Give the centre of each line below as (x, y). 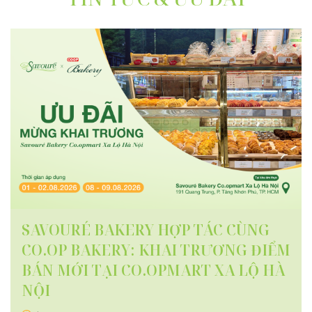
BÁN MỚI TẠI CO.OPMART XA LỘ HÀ (153, 271)
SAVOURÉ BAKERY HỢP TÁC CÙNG (146, 230)
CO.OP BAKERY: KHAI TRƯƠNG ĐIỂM (156, 250)
